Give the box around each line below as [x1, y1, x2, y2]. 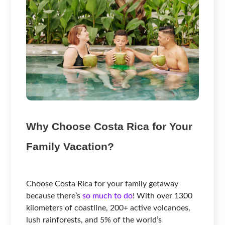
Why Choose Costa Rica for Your [26, 120, 193, 132]
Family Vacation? [26, 140, 115, 152]
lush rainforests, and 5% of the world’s [26, 215, 162, 224]
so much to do [80, 191, 133, 200]
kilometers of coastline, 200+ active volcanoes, [26, 203, 191, 212]
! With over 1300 [133, 191, 193, 200]
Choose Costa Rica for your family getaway [26, 179, 179, 188]
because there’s [26, 191, 81, 200]
